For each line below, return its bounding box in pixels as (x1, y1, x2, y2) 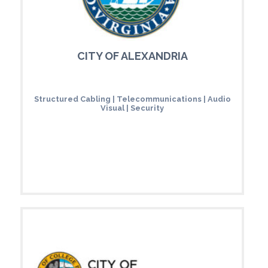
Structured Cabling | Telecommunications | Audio (33, 94, 231, 103)
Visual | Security (100, 103, 164, 112)
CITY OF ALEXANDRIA (77, 49, 188, 62)
